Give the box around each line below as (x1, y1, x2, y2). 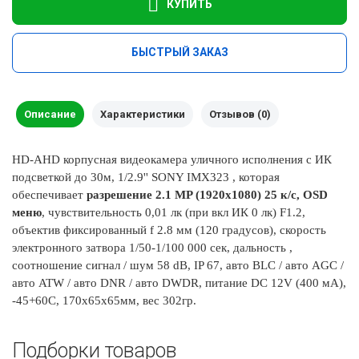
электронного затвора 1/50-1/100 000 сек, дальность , (12, 240, 292, 254)
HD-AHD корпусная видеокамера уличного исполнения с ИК (12, 152, 332, 166)
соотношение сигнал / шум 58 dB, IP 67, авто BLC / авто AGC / (12, 258, 344, 272)
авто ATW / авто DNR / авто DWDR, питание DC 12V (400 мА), (12, 276, 346, 289)
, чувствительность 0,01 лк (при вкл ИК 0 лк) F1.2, (42, 205, 305, 219)
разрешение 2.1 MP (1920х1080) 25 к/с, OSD (83, 188, 328, 201)
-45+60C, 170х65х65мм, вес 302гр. (12, 293, 196, 307)
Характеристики (100, 107, 185, 120)
